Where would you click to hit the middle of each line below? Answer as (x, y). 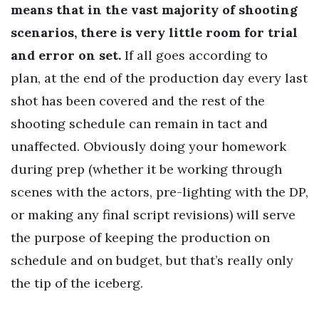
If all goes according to (194, 55)
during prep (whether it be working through (146, 169)
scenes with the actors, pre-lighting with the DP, (159, 192)
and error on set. (66, 55)
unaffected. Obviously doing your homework (148, 146)
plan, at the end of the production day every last (159, 78)
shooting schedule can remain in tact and (139, 123)
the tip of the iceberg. (77, 283)
